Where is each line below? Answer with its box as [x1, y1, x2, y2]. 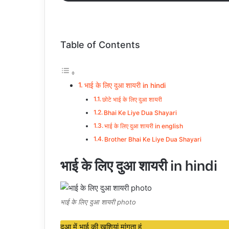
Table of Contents [60, 39, 140, 50]
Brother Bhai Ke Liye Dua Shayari [104, 135, 202, 143]
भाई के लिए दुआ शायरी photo [60, 198, 136, 206]
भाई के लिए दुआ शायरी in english [104, 122, 184, 130]
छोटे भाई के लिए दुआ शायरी [102, 96, 163, 103]
